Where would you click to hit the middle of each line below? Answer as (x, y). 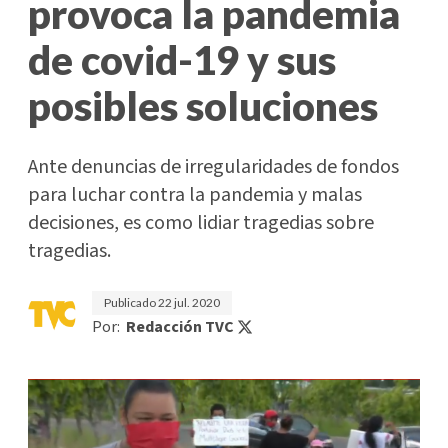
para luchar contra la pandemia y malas (195, 195)
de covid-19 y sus (182, 60)
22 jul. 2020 (189, 302)
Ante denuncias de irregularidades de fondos (213, 167)
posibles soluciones (203, 106)
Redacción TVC (180, 327)
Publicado (131, 302)
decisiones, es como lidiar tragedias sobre (201, 223)
